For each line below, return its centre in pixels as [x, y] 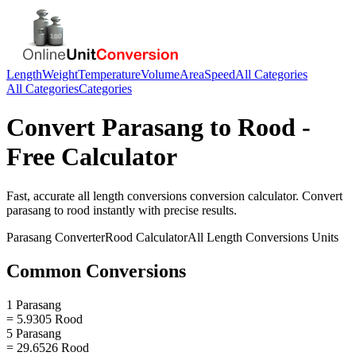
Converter [78, 237]
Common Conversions [96, 271]
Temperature [109, 74]
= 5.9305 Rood [44, 319]
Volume [160, 74]
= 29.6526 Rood [48, 347]
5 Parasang [34, 333]
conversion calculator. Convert [265, 195]
